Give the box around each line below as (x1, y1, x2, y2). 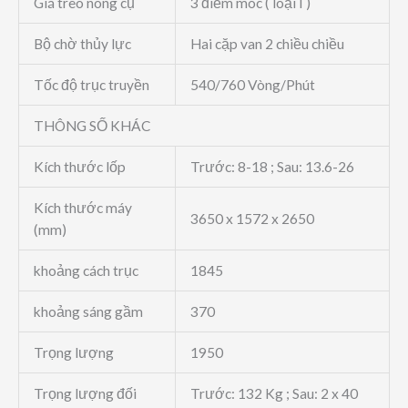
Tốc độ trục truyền (33, 76, 149, 94)
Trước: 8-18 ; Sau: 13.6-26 (189, 158, 354, 176)
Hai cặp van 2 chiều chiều (189, 36, 344, 53)
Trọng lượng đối (33, 385, 137, 403)
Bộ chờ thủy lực (33, 36, 131, 53)
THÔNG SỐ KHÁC (33, 117, 151, 135)
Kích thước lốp (33, 158, 126, 176)
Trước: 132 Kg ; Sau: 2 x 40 (189, 385, 358, 403)
